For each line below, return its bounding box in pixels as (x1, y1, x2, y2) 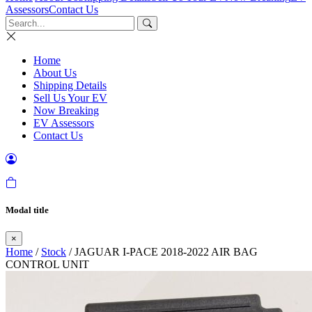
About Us (33, 67, 77, 79)
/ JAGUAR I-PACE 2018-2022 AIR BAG (66, 246, 258, 258)
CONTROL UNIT (6, 258, 89, 271)
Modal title (6, 205, 49, 216)
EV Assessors (33, 117, 94, 129)
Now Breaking (33, 104, 99, 116)
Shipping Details (33, 79, 107, 91)
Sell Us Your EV (33, 92, 107, 104)
